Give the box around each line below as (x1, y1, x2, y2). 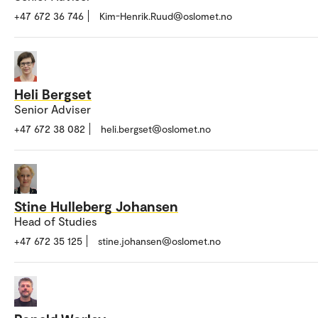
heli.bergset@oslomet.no (101, 122, 211, 135)
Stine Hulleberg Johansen (14, 197, 178, 215)
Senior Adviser (14, 102, 91, 116)
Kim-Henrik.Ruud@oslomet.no (99, 10, 232, 23)
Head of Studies (14, 214, 97, 229)
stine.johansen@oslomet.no (98, 235, 221, 248)
